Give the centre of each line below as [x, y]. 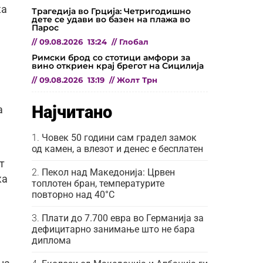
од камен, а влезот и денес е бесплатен [117, 149]
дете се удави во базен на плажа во [111, 19]
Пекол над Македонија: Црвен [108, 172]
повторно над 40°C [73, 194]
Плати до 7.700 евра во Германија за [123, 218]
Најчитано [72, 112]
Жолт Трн [137, 80]
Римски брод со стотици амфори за [111, 57]
